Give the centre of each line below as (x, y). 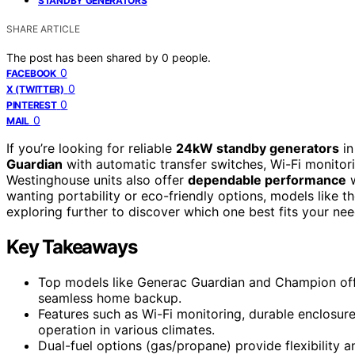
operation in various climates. (126, 329)
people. (191, 57)
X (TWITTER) (35, 89)
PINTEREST (32, 105)
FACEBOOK (31, 73)
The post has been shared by (84, 57)
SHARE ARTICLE (43, 29)
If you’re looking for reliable (91, 148)
